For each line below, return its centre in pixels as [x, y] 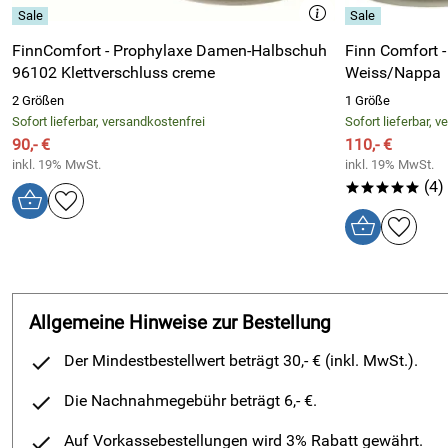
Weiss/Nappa [392, 72]
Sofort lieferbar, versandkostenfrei [108, 121]
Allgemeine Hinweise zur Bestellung [180, 323]
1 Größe [367, 100]
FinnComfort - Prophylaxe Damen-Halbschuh [169, 50]
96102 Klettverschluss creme [113, 72]
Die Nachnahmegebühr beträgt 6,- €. [190, 400]
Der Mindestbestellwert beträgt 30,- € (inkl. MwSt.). [241, 360]
